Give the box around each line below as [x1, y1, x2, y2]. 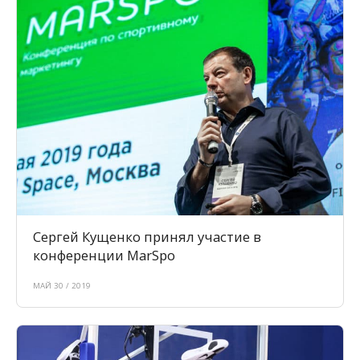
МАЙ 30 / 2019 [33, 280, 91, 292]
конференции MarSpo [33, 246, 175, 265]
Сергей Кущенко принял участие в [33, 227, 261, 247]
